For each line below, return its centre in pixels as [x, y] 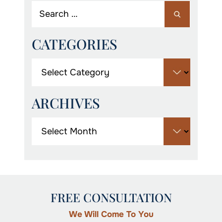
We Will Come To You [111, 215]
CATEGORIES [75, 44]
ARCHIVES [66, 103]
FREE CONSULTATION [111, 197]
